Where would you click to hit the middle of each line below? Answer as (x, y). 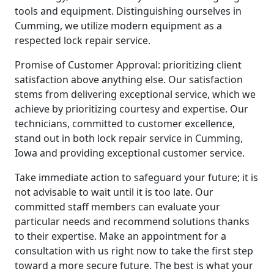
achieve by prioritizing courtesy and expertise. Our (131, 109)
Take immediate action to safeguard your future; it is (136, 177)
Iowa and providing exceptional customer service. (130, 153)
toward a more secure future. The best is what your (134, 265)
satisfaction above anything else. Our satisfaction (129, 79)
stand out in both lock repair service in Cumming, (129, 138)
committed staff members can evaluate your (117, 206)
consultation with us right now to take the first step (134, 250)
